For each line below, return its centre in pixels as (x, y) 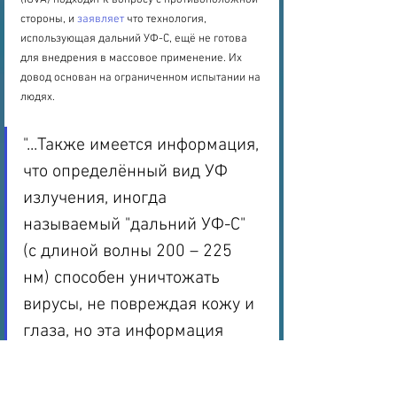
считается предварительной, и (143, 358)
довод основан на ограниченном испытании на (142, 78)
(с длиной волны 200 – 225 (130, 252)
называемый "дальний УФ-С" (136, 226)
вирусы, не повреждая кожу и (141, 305)
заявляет (101, 20)
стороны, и (49, 20)
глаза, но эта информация (125, 332)
